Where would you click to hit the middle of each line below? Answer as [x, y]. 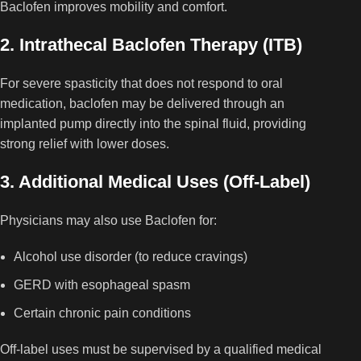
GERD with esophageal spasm [102, 285]
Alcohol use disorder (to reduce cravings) [131, 257]
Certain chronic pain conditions [103, 313]
